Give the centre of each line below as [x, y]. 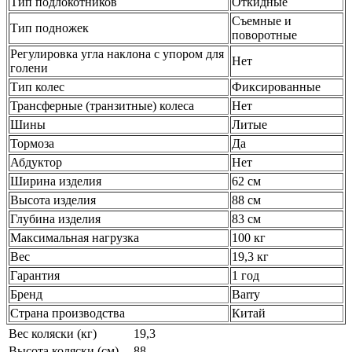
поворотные [264, 35]
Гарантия [35, 276]
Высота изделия [53, 200]
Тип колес [37, 87]
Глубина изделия [55, 219]
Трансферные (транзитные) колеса [102, 106]
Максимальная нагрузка [75, 238]
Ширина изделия [56, 181]
